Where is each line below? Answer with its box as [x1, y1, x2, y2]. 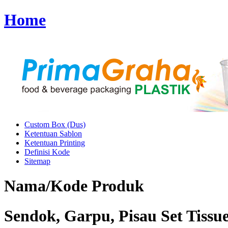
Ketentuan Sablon [24, 129, 82, 138]
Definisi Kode [24, 147, 70, 156]
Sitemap [24, 156, 50, 165]
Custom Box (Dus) [24, 120, 85, 129]
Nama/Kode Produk [4, 177, 144, 195]
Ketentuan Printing [24, 138, 85, 147]
